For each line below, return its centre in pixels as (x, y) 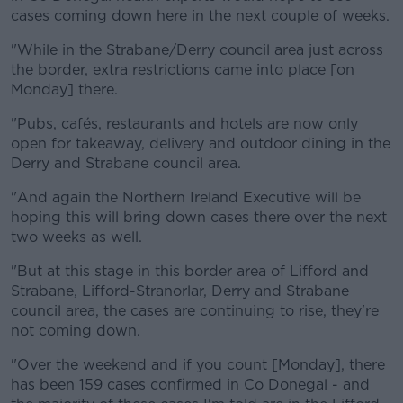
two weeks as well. (76, 237)
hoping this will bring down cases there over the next (199, 217)
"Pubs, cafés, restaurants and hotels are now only (184, 124)
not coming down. (76, 331)
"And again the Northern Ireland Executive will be (186, 197)
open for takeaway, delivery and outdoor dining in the (201, 143)
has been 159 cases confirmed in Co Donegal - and (190, 385)
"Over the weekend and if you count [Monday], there (198, 365)
